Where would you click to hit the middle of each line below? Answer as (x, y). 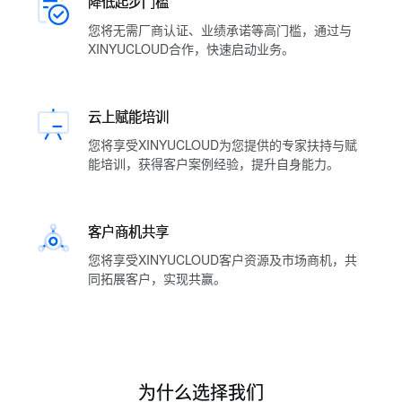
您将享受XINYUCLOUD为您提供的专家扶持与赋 (223, 144)
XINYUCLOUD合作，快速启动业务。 (191, 48)
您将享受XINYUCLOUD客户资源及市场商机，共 (223, 259)
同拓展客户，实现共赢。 (157, 278)
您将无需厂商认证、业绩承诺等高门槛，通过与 (220, 30)
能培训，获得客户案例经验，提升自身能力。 (214, 163)
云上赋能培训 (128, 116)
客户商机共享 (128, 231)
